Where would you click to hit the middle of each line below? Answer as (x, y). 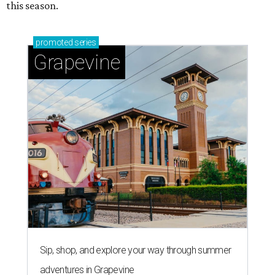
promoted (54, 42)
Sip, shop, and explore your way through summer (136, 250)
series (84, 42)
